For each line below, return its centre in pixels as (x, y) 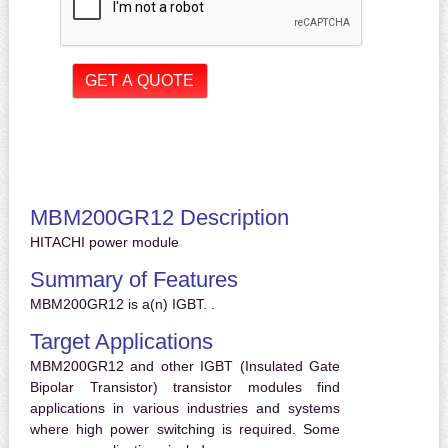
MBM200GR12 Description (159, 218)
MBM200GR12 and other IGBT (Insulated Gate (185, 366)
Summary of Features (133, 280)
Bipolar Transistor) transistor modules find (185, 387)
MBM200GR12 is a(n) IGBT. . (122, 304)
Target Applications (121, 342)
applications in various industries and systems (185, 408)
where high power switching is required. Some (185, 429)
